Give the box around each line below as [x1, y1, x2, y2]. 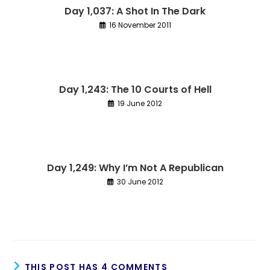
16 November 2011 [108, 19, 171, 30]
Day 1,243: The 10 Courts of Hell [58, 82, 212, 96]
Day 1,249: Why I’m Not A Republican [46, 160, 224, 175]
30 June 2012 [116, 176, 163, 187]
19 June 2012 [118, 98, 162, 108]
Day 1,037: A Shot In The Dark [64, 4, 206, 18]
